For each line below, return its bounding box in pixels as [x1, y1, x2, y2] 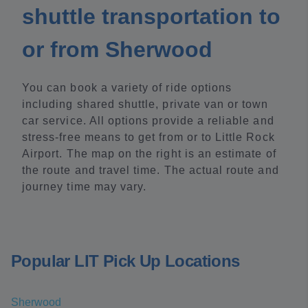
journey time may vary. [22, 181, 147, 192]
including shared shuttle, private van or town [22, 98, 269, 110]
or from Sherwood [22, 37, 212, 62]
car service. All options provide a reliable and [22, 115, 274, 126]
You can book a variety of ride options [22, 82, 232, 93]
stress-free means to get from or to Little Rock [22, 131, 275, 143]
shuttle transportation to [22, 4, 280, 29]
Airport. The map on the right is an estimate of [22, 148, 276, 159]
